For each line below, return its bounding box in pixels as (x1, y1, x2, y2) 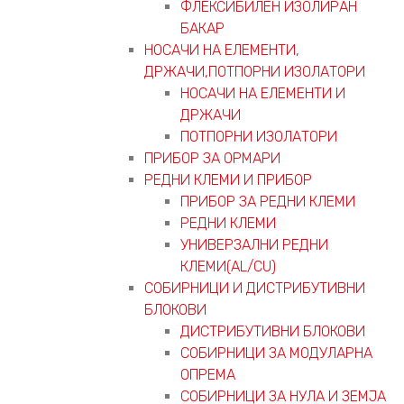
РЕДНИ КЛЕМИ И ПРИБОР (144, 170, 312, 188)
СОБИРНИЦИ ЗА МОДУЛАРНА (180, 344, 372, 362)
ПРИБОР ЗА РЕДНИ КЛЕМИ (180, 192, 355, 210)
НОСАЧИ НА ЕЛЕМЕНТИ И (180, 84, 345, 102)
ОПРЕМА (180, 365, 235, 383)
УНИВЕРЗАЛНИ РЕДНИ (180, 235, 328, 253)
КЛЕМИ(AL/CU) (180, 257, 276, 275)
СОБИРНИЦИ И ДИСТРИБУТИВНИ (144, 279, 365, 297)
